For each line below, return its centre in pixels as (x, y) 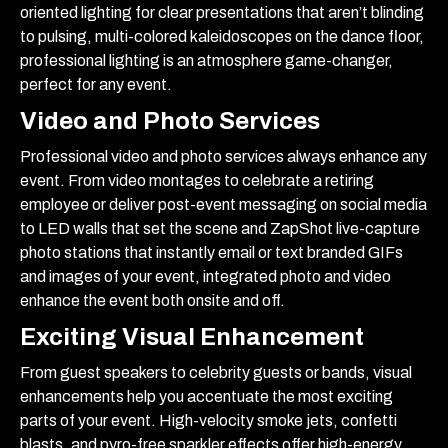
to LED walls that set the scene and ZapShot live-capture (220, 228)
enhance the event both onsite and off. (154, 300)
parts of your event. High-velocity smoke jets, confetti (208, 420)
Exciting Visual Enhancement (192, 336)
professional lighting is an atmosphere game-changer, (206, 60)
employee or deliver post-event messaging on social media (223, 204)
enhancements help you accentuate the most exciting (206, 396)
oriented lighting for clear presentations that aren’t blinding (222, 12)
